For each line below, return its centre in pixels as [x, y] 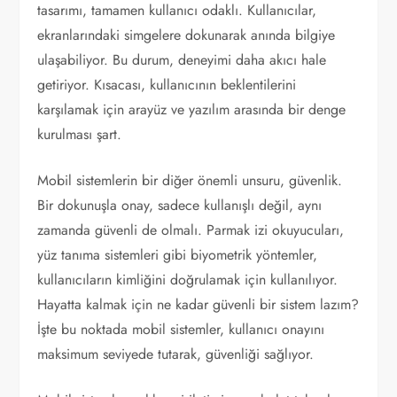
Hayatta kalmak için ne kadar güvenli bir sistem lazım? [198, 304]
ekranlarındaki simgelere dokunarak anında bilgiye [187, 35]
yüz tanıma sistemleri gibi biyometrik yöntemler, [178, 255]
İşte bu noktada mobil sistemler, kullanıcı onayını [181, 329]
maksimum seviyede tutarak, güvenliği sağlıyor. [176, 354]
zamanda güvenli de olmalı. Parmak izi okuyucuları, [191, 230]
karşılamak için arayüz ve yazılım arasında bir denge [192, 109]
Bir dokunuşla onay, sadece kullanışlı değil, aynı [180, 205]
